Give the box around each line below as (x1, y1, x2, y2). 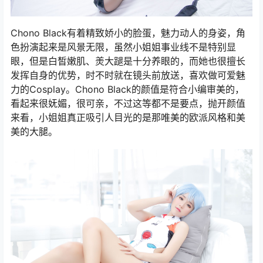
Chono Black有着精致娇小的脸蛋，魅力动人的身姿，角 (11, 27, 245, 39)
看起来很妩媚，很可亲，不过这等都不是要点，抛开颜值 (11, 97, 245, 110)
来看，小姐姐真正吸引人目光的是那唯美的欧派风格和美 (11, 112, 245, 124)
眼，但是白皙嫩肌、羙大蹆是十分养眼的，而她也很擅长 (11, 55, 245, 68)
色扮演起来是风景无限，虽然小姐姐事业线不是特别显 (11, 41, 236, 53)
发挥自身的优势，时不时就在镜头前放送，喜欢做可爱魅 (11, 69, 245, 82)
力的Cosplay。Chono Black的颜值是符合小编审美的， (11, 83, 244, 96)
